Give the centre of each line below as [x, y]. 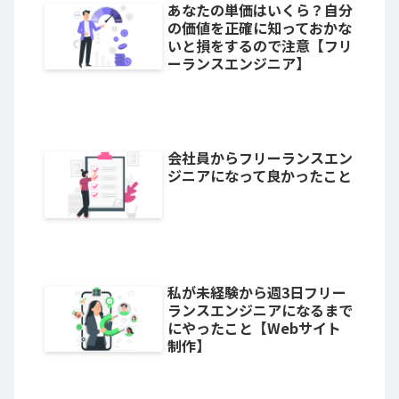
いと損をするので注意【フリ [260, 45]
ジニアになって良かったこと [259, 176]
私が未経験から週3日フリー [256, 292]
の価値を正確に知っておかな [259, 27]
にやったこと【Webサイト [254, 327]
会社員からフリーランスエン [260, 158]
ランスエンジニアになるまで [260, 309]
